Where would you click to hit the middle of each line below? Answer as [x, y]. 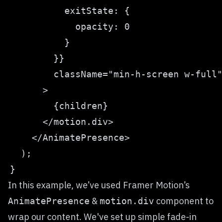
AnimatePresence [49, 201]
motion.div [127, 201]
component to [184, 201]
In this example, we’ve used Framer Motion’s [99, 185]
